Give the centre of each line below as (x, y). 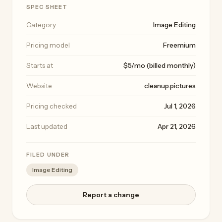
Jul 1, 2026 (180, 106)
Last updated (47, 126)
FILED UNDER (48, 154)
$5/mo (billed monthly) (160, 65)
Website (39, 85)
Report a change (111, 194)
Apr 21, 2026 (177, 126)
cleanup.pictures (170, 85)
